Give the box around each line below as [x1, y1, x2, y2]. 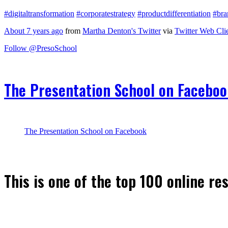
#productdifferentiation [137, 9, 211, 18]
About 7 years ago [4, 26, 63, 35]
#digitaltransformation [4, 9, 74, 18]
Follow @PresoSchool [4, 43, 77, 52]
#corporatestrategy [76, 9, 135, 18]
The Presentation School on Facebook [24, 127, 147, 135]
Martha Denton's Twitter [82, 26, 161, 35]
